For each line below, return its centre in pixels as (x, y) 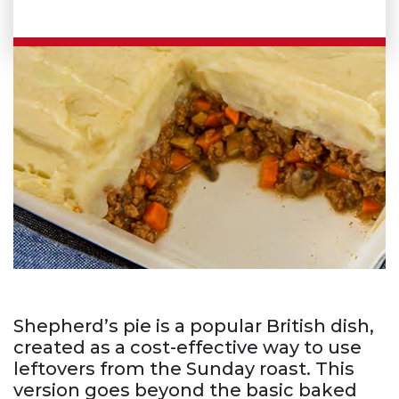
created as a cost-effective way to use (187, 348)
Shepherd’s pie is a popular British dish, (194, 326)
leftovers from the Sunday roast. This (184, 369)
